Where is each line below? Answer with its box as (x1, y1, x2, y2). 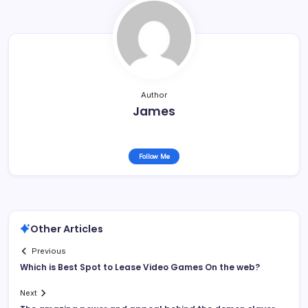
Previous (32, 246, 67, 256)
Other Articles (30, 221, 103, 236)
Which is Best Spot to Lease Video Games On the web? (20, 261, 260, 274)
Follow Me (138, 152, 170, 160)
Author (141, 89, 167, 100)
